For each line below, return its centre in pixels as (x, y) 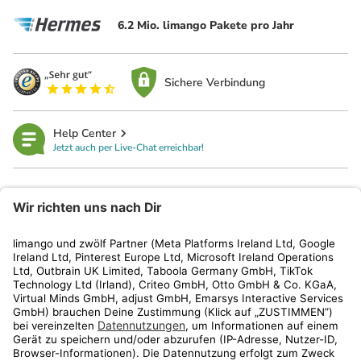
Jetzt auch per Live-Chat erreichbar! (129, 147)
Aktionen (46, 336)
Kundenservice (62, 267)
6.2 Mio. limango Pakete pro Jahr (206, 25)
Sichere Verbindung (215, 82)
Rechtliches (53, 232)
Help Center (85, 133)
